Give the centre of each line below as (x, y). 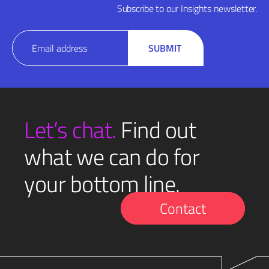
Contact (183, 208)
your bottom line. (102, 184)
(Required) (31, 51)
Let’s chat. (70, 130)
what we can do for (112, 157)
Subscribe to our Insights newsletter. (187, 8)
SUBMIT (165, 48)
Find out (156, 130)
